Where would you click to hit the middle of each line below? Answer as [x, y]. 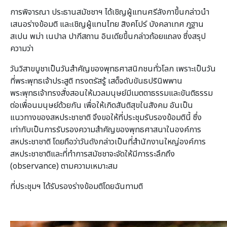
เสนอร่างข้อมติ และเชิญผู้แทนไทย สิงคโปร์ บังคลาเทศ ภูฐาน [107, 24]
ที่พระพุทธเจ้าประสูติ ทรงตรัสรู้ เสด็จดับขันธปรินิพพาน [96, 81]
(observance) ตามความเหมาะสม [64, 166]
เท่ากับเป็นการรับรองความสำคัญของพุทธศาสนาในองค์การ [106, 129]
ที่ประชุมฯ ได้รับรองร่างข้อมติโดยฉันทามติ [77, 186]
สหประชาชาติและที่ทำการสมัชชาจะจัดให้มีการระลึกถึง [92, 154]
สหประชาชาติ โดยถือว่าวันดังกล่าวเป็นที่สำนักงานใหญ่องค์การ [108, 142]
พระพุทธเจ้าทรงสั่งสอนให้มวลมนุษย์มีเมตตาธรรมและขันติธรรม [111, 93]
